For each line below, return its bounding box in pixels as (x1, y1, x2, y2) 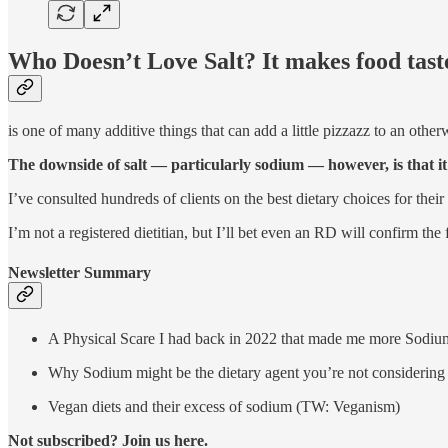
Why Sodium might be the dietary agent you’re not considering (48, 363, 445, 381)
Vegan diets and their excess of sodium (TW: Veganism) (48, 397, 400, 415)
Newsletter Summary (8, 263, 151, 281)
